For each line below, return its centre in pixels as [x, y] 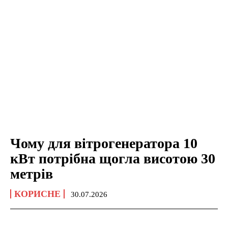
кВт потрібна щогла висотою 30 [113, 158]
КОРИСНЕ [37, 194]
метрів [32, 174]
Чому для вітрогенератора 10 [104, 143]
